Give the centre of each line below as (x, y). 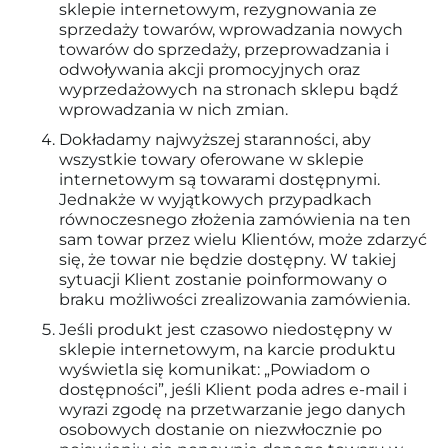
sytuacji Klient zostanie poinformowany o (223, 279)
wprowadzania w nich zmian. (173, 109)
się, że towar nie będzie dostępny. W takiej (227, 259)
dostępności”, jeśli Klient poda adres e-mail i (233, 389)
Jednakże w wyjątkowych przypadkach (215, 199)
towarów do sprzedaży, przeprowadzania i (224, 49)
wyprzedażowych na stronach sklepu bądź (228, 89)
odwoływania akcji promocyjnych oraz (209, 69)
